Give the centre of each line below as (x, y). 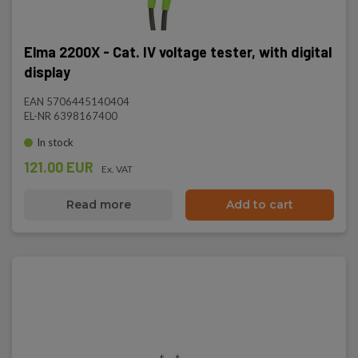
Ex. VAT (117, 169)
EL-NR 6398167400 (71, 116)
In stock (55, 142)
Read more (98, 205)
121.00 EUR (59, 167)
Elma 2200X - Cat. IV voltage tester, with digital (178, 52)
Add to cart (260, 205)
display (47, 72)
